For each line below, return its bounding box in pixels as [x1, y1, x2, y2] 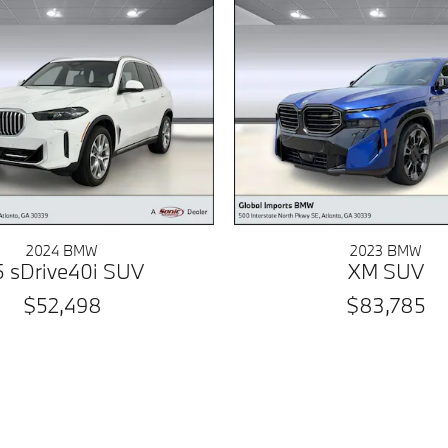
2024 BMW [26, 241, 99, 261]
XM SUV [347, 257, 424, 286]
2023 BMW [349, 241, 422, 261]
